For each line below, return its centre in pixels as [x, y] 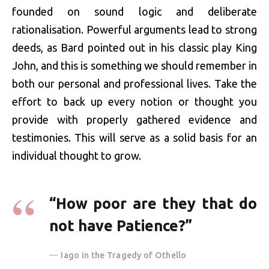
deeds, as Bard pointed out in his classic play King [134, 48]
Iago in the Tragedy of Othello [124, 255]
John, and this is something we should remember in [134, 66]
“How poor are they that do [153, 203]
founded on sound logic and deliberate [134, 12]
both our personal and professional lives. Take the [134, 84]
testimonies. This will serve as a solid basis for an [134, 138]
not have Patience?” [121, 225]
